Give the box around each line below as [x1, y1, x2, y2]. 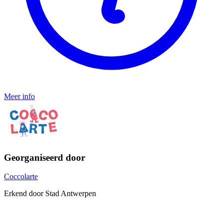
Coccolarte [4, 172, 38, 181]
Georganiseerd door [4, 152, 85, 163]
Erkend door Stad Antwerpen [4, 189, 96, 198]
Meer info [4, 92, 35, 101]
